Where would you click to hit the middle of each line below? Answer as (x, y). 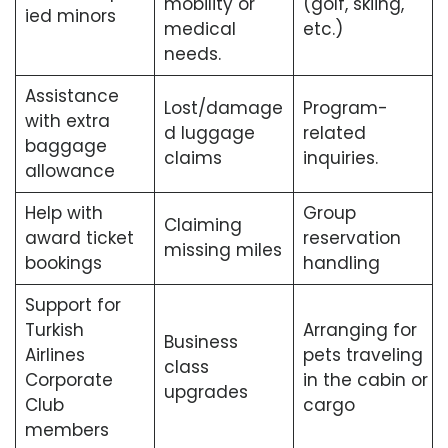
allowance (72, 171)
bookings (63, 263)
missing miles (222, 250)
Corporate (68, 380)
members (69, 430)
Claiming (202, 225)
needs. (192, 54)
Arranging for (359, 330)
